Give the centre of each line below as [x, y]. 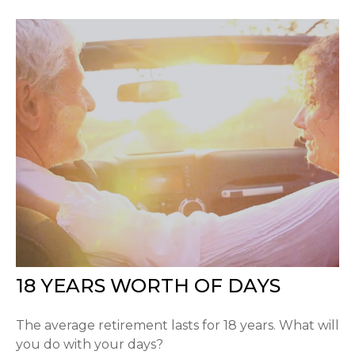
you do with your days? [90, 344]
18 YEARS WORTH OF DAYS [148, 285]
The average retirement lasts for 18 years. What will [177, 325]
